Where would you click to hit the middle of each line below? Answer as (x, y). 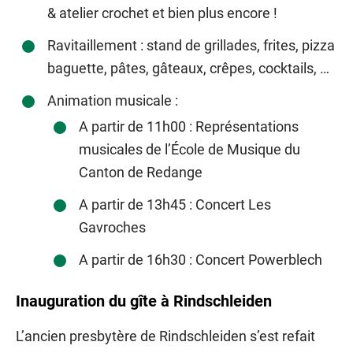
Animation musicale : (113, 101)
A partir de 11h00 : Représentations (189, 127)
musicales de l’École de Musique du (190, 150)
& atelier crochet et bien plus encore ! (162, 13)
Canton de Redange (141, 173)
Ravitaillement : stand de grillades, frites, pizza (191, 46)
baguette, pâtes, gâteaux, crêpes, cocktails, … (188, 69)
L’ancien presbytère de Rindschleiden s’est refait (165, 336)
